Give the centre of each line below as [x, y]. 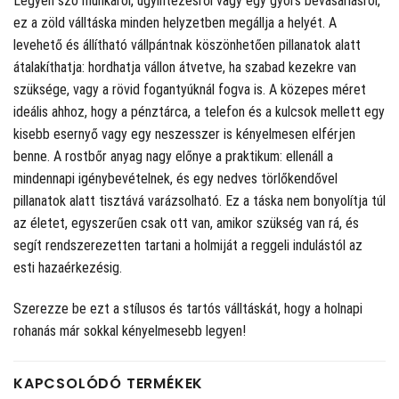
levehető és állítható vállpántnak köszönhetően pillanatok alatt [187, 45]
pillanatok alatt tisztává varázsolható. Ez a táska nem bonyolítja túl [199, 201]
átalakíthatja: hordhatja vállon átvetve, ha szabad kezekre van [185, 68]
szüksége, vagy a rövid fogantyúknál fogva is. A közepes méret [190, 90]
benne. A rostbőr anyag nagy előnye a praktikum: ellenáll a [173, 157]
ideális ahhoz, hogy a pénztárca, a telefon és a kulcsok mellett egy [199, 112]
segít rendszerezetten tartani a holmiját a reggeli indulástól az [188, 246]
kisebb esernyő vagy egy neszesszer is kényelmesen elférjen [184, 134]
